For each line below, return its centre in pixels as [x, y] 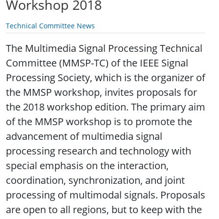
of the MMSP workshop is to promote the [99, 122]
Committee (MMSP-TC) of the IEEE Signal [97, 63]
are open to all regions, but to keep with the [104, 210]
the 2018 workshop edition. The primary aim [106, 107]
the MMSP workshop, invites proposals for [101, 92]
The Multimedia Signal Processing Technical [104, 48]
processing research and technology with [99, 151]
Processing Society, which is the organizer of [106, 78]
